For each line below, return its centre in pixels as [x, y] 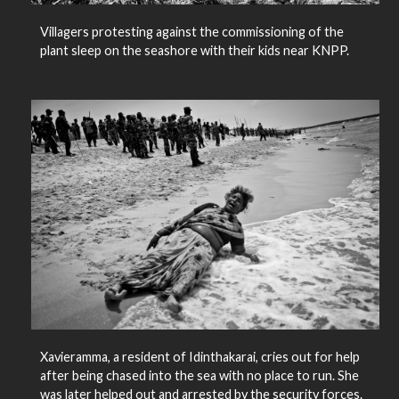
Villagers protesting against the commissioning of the [191, 31]
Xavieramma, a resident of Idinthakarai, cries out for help [199, 356]
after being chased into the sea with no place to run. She [199, 375]
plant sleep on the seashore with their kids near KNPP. [194, 50]
